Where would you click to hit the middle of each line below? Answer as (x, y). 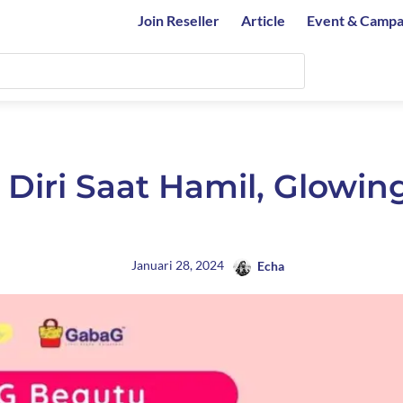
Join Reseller (179, 20)
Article (263, 20)
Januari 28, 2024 (178, 265)
